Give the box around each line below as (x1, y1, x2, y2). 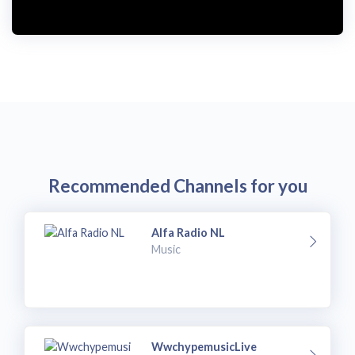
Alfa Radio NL (151, 225, 226, 239)
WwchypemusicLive (151, 339, 258, 353)
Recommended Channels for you (48, 175, 307, 197)
